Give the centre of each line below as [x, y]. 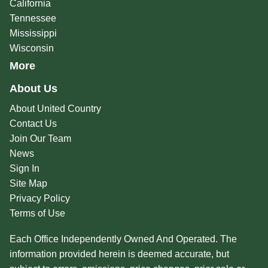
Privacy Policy [39, 199]
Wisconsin [31, 48]
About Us [33, 89]
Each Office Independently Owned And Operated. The [123, 239]
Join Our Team [40, 139]
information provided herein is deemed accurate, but [119, 254]
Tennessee [33, 19]
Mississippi [33, 33]
